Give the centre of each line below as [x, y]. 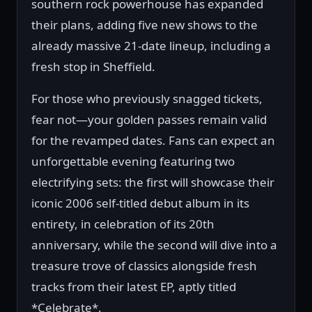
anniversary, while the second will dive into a [154, 245]
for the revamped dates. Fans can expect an [153, 141]
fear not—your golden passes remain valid [149, 120]
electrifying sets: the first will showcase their [153, 182]
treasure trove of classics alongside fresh [144, 266]
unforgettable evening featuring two [133, 162]
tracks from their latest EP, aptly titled [134, 287]
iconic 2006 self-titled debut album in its [140, 203]
